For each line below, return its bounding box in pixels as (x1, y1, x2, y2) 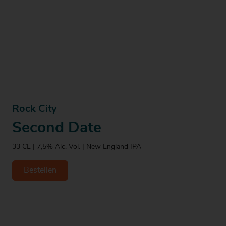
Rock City (12, 104, 57, 115)
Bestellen (24, 166, 56, 175)
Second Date (12, 120, 101, 136)
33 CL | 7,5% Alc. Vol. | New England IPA (12, 143, 141, 151)
